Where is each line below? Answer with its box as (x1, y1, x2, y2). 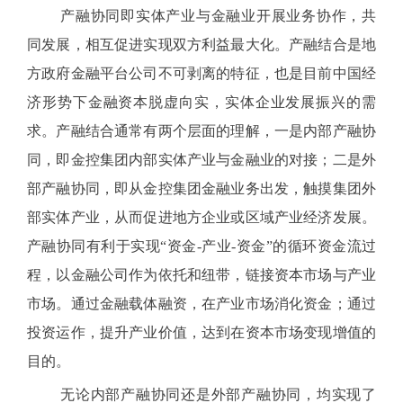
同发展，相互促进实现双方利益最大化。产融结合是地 (27, 37, 376, 52)
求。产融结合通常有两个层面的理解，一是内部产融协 (27, 123, 376, 139)
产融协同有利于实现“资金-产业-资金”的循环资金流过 (27, 238, 376, 254)
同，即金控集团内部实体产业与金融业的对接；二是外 (27, 152, 376, 167)
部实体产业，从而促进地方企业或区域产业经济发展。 (27, 210, 376, 225)
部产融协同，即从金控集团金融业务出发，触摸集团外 (27, 181, 376, 196)
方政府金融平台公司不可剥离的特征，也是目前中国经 (27, 66, 376, 81)
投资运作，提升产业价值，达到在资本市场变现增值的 (27, 325, 376, 340)
